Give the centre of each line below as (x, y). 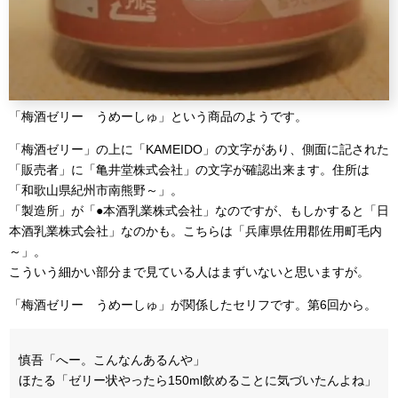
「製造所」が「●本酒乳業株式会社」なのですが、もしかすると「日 (199, 211)
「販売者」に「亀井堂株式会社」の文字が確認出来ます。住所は (189, 170)
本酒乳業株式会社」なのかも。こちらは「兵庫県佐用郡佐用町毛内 (195, 231)
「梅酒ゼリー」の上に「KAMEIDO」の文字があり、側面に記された (199, 150)
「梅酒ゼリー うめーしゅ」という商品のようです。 (158, 117)
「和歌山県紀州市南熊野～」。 (96, 191)
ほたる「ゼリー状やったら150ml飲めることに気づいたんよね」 (198, 381)
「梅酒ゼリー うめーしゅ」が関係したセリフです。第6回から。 (193, 305)
